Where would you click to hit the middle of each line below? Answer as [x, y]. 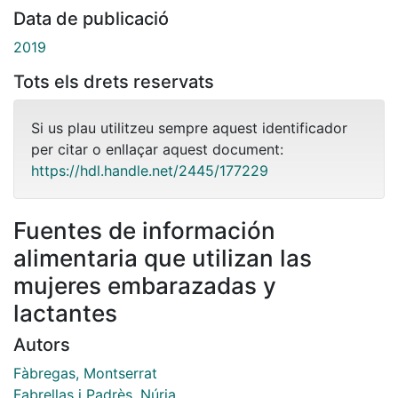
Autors [42, 344]
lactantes [65, 313]
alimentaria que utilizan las [163, 258]
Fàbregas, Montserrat [85, 373]
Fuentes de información [144, 230]
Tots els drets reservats [114, 81]
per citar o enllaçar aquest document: [157, 149]
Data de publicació [91, 18]
